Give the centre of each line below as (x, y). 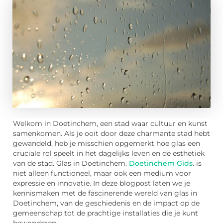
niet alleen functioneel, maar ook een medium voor (102, 173)
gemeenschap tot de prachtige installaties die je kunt (106, 213)
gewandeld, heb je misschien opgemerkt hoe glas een (107, 143)
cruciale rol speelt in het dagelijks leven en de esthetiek (109, 153)
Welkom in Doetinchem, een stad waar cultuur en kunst (110, 123)
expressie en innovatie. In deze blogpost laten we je (102, 183)
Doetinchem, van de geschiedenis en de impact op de (106, 203)
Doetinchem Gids (161, 163)
